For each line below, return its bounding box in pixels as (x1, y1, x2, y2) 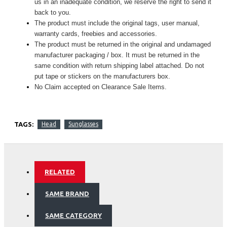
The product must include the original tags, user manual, (34, 19, 200, 27)
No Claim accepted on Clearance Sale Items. (34, 83, 167, 91)
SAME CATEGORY (45, 211, 102, 219)
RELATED (45, 168, 75, 175)
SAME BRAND (45, 190, 89, 197)
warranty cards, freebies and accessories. (34, 29, 157, 37)
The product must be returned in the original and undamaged (34, 40, 211, 48)
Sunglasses (68, 120, 98, 127)
